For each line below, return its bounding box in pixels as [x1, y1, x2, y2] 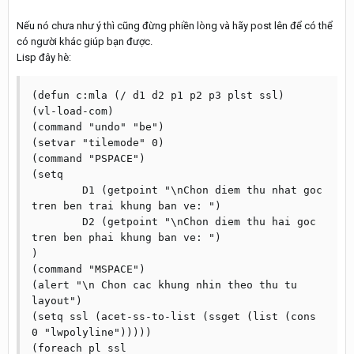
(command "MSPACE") [32, 263, 145, 275]
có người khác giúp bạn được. [17, 36, 153, 47]
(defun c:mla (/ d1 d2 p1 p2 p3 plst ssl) [32, 89, 284, 101]
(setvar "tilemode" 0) [32, 137, 164, 149]
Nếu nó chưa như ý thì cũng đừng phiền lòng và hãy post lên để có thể [17, 20, 333, 32]
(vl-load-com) [32, 105, 114, 117]
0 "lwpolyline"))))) [32, 326, 152, 338]
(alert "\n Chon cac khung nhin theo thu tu [32, 279, 297, 291]
